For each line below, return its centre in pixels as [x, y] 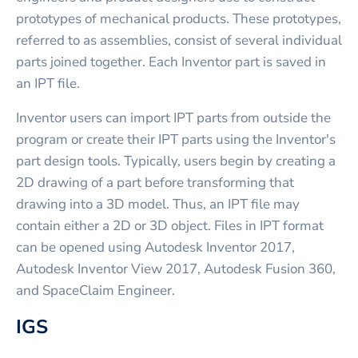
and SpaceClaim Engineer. [95, 290]
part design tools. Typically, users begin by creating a [176, 161]
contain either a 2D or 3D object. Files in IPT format [170, 225]
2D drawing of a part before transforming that [155, 182]
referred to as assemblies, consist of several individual [179, 40]
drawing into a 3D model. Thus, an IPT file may [158, 204]
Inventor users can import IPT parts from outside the [173, 117]
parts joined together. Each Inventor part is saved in [171, 62]
